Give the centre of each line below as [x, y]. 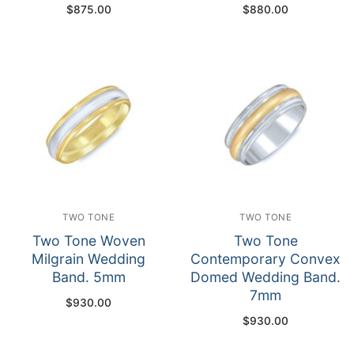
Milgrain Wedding [88, 259]
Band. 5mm [88, 277]
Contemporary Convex [265, 259]
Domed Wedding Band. [265, 277]
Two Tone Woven [88, 241]
